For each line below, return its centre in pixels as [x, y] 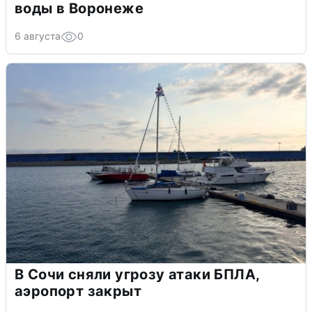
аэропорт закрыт [78, 291]
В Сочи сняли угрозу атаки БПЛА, [138, 275]
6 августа [38, 36]
